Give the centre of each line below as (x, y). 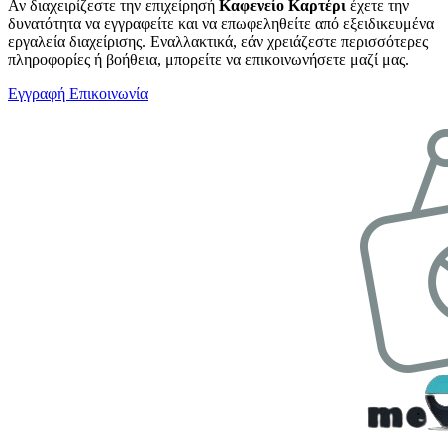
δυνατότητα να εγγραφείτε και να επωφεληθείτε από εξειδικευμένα (221, 24)
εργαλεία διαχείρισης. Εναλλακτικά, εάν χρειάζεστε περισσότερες (218, 42)
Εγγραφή (38, 94)
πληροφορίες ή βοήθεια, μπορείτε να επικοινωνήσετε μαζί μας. (208, 60)
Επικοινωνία (108, 94)
